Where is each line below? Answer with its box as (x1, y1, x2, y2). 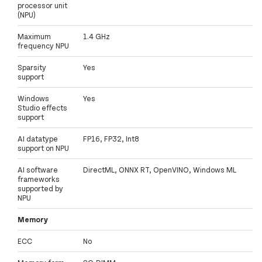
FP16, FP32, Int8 (83, 134, 139, 144)
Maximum (18, 32, 51, 42)
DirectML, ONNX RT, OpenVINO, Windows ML (83, 165, 236, 175)
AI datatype (18, 134, 58, 144)
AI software (18, 165, 58, 175)
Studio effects (18, 103, 67, 113)
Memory (18, 215, 48, 225)
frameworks (18, 174, 60, 184)
